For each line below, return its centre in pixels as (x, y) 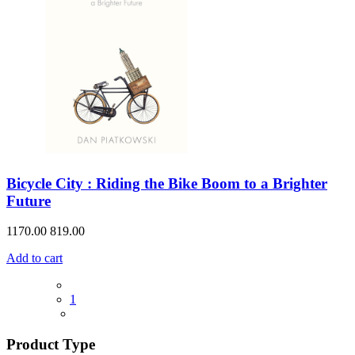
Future (29, 200)
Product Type (51, 345)
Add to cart (34, 258)
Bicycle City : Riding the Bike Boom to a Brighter (167, 183)
